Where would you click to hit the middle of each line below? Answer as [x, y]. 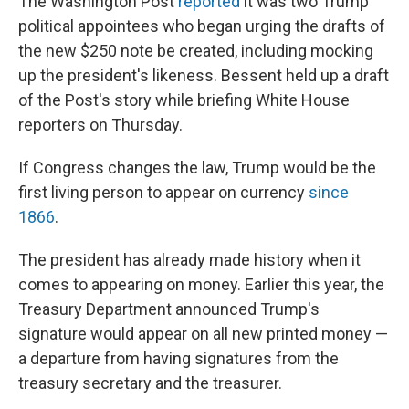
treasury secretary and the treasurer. [150, 383]
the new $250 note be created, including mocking [196, 51]
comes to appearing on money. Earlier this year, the [201, 284]
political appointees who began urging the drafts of [202, 26]
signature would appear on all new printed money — [203, 334]
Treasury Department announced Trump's [169, 309]
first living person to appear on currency [163, 192]
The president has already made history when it [189, 260]
